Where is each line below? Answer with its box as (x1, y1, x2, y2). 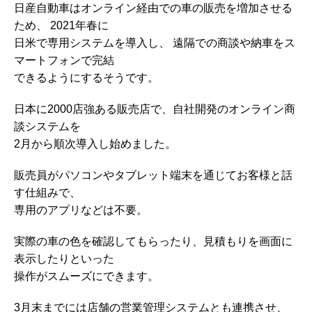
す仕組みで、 (14, 186, 81, 198)
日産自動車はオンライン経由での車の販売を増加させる (14, 1, 292, 14)
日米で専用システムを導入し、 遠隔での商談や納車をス (14, 36, 295, 49)
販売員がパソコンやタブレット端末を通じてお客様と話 (14, 169, 292, 181)
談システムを (14, 120, 81, 132)
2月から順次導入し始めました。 (14, 137, 176, 150)
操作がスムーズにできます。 (14, 270, 159, 282)
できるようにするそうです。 (14, 71, 159, 84)
